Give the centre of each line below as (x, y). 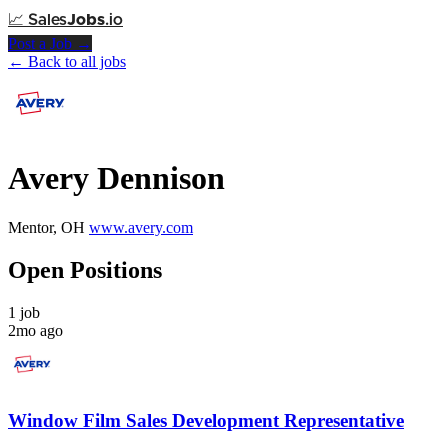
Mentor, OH (46, 227)
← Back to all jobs (67, 61)
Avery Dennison (116, 178)
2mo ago (35, 330)
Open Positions (85, 269)
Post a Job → (50, 43)
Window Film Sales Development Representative (206, 421)
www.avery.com (141, 227)
